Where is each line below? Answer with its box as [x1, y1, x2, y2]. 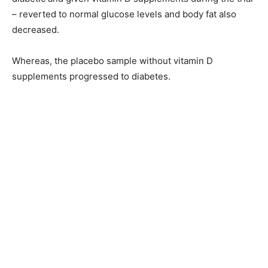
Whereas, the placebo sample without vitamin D [12, 54, 213, 66]
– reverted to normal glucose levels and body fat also [12, 8, 236, 20]
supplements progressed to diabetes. [12, 70, 170, 82]
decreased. [12, 23, 59, 35]
